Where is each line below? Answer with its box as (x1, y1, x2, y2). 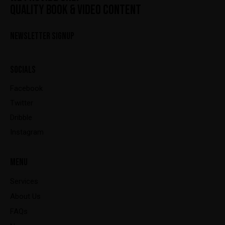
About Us (10, 191, 41, 201)
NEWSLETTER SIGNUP (10, 30, 74, 42)
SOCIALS (10, 64, 36, 76)
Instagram (10, 127, 44, 137)
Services (10, 176, 38, 186)
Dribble (10, 113, 32, 122)
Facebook (10, 83, 43, 93)
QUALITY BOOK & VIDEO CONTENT (10, 2, 141, 18)
